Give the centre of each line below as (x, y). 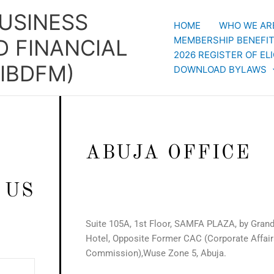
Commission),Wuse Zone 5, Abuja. (156, 253)
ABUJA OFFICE (168, 153)
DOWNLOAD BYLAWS (220, 69)
